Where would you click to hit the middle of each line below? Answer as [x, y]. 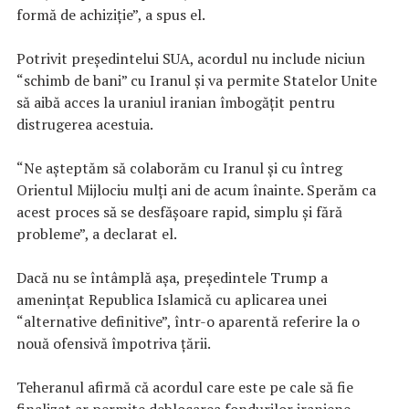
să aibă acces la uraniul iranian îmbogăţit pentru [176, 102]
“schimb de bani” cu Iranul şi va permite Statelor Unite [197, 80]
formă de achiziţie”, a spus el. [111, 14]
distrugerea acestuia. [85, 124]
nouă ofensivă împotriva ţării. [114, 343]
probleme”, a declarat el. [97, 233]
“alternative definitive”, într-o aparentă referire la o [188, 321]
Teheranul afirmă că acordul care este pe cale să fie [185, 387]
